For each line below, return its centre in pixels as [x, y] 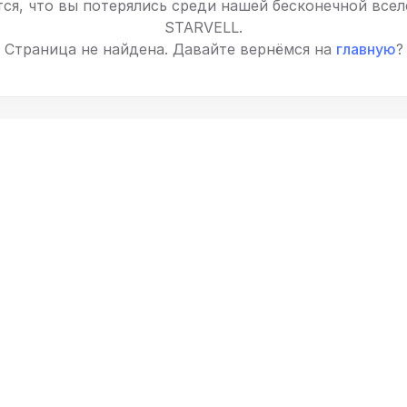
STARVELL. [203, 27]
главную [366, 49]
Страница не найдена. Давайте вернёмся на [170, 49]
